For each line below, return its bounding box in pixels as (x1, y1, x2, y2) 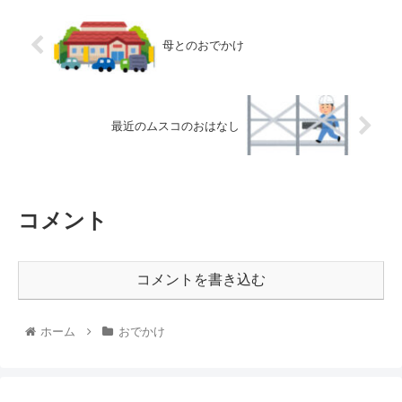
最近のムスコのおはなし (110, 119, 240, 134)
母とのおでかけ (162, 39, 245, 53)
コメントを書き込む (136, 271, 266, 287)
